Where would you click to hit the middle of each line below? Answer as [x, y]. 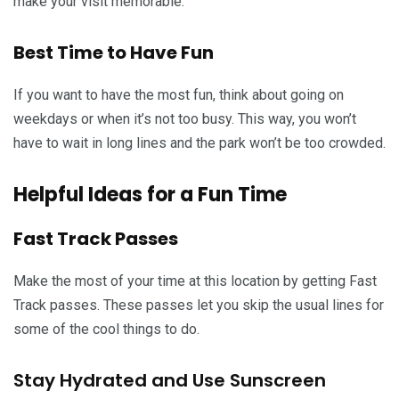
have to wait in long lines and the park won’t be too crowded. [199, 142]
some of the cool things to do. [106, 329]
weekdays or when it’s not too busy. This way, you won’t [185, 118]
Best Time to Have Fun [114, 52]
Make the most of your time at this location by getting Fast [195, 281]
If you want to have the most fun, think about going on [179, 94]
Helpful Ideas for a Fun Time [150, 194]
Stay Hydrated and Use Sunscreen [170, 380]
